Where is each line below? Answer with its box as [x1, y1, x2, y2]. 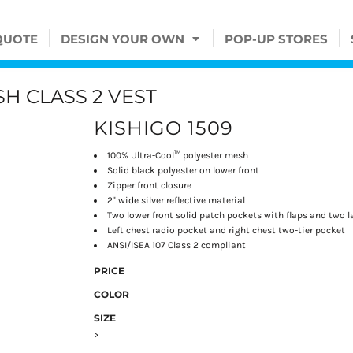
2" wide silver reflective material [107, 195, 246, 206]
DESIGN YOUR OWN [61, 32, 188, 47]
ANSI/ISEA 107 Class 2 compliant [107, 240, 247, 251]
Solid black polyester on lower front [107, 165, 260, 176]
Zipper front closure [107, 180, 192, 191]
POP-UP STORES [225, 32, 328, 47]
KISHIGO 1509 [94, 117, 233, 140]
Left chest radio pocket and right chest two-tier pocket [107, 225, 346, 236]
